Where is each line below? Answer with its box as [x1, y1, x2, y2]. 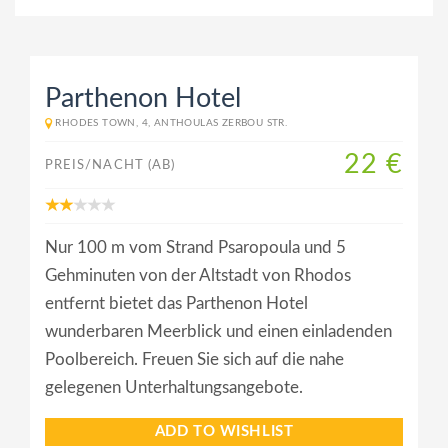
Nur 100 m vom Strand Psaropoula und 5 [45, 239, 346, 257]
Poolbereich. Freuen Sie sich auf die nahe [45, 351, 344, 369]
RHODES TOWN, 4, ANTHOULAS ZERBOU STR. [55, 118, 288, 129]
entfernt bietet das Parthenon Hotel [45, 295, 308, 313]
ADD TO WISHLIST [154, 424, 294, 440]
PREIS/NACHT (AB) [45, 158, 176, 173]
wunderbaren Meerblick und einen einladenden [45, 323, 392, 341]
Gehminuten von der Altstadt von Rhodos [45, 267, 351, 285]
